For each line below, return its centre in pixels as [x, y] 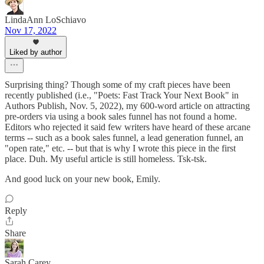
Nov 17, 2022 [31, 31]
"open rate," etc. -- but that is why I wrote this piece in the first [120, 148]
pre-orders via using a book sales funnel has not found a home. [121, 117]
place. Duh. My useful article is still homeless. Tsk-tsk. [106, 159]
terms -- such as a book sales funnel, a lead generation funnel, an [124, 138]
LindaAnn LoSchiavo [45, 20]
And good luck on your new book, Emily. [82, 179]
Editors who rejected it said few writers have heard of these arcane [128, 127]
